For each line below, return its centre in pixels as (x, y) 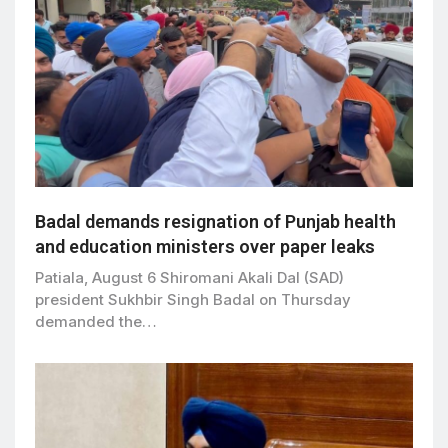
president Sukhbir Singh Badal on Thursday (193, 300)
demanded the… (96, 322)
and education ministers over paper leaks (205, 247)
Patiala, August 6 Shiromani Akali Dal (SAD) (189, 278)
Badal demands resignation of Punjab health (215, 222)
